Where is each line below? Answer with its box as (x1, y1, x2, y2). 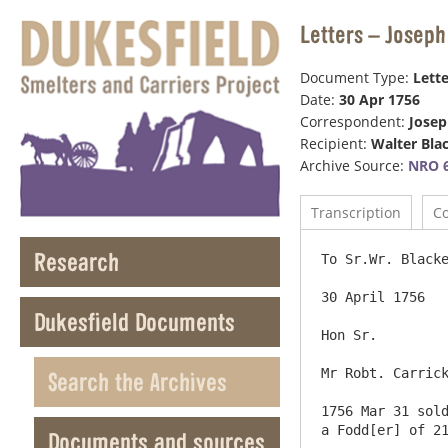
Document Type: (300, 68, 413, 87)
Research (34, 246, 119, 278)
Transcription (311, 203, 401, 222)
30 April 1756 (321, 289, 425, 305)
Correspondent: (300, 112, 409, 131)
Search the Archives (48, 366, 227, 398)
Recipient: (300, 134, 371, 153)
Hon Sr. (321, 327, 377, 343)
